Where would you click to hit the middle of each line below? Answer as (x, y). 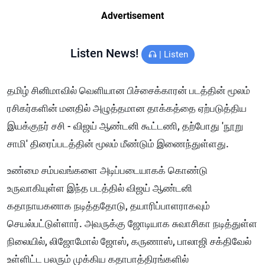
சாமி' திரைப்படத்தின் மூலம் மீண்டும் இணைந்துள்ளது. (119, 144)
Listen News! (106, 54)
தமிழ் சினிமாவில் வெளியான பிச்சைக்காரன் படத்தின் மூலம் (129, 91)
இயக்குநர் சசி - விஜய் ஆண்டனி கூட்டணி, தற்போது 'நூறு (125, 126)
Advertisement (132, 16)
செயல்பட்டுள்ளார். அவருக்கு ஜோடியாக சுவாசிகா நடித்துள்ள (132, 224)
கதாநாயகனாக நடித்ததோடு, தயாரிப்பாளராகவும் (109, 206)
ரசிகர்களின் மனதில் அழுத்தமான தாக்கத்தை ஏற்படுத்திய (127, 109)
